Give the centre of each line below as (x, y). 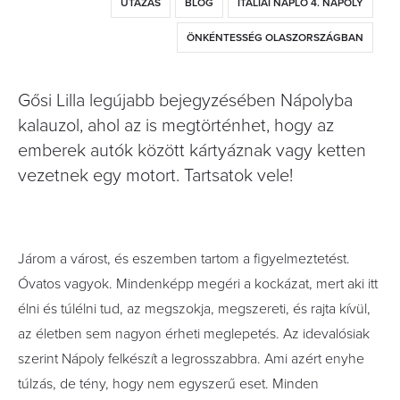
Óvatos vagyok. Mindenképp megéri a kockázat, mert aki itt (198, 284)
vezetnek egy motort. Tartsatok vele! (155, 176)
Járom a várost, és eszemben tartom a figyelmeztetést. (184, 259)
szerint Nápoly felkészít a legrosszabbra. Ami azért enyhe (191, 359)
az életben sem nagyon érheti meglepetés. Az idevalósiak (194, 334)
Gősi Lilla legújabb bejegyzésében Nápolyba (185, 101)
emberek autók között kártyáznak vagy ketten (192, 151)
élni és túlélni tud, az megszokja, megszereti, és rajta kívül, (194, 309)
